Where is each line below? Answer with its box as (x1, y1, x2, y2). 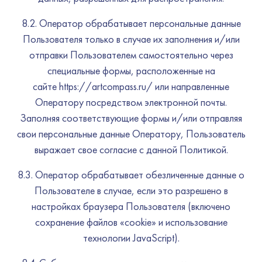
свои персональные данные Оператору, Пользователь (16, 127, 246, 140)
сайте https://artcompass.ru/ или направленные (33, 80, 229, 93)
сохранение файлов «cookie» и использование (35, 215, 227, 229)
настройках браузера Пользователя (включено (32, 199, 230, 213)
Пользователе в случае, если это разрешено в (34, 184, 228, 197)
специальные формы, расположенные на (47, 64, 215, 77)
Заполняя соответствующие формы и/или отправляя (20, 111, 242, 125)
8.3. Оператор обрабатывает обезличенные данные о (18, 168, 244, 181)
